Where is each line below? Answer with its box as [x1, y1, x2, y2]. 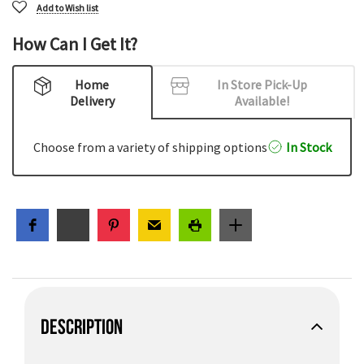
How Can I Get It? [12, 32, 137, 55]
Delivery [69, 92, 115, 109]
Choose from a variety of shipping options [32, 139, 267, 155]
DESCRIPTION [41, 314, 123, 337]
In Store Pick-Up [216, 76, 307, 93]
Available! [234, 92, 289, 109]
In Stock [285, 139, 331, 155]
